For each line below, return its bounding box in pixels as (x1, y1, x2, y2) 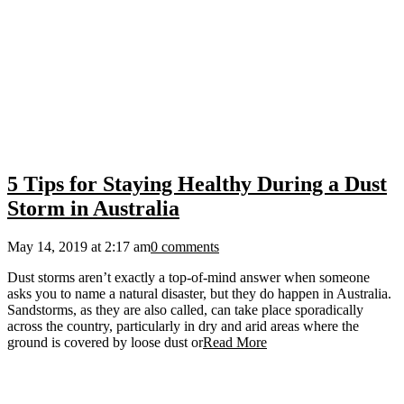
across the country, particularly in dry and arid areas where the (7, 318, 359, 335)
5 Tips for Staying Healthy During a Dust (7, 172, 387, 197)
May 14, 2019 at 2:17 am (7, 239, 151, 255)
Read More (203, 335, 267, 351)
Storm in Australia (7, 197, 179, 221)
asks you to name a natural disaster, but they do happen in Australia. (7, 286, 391, 302)
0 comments (151, 239, 219, 255)
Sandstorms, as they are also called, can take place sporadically (7, 302, 363, 318)
